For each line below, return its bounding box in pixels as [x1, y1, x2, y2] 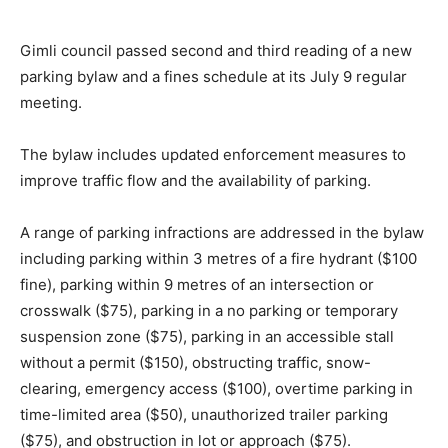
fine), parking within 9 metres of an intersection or [20, 274, 374, 294]
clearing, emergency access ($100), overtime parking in [20, 378, 413, 398]
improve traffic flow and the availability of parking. [20, 170, 371, 190]
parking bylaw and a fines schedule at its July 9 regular [20, 66, 407, 86]
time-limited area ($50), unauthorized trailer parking [20, 404, 388, 424]
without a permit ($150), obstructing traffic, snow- [20, 352, 371, 372]
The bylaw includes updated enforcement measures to [20, 144, 406, 164]
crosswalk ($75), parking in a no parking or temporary [20, 300, 398, 320]
